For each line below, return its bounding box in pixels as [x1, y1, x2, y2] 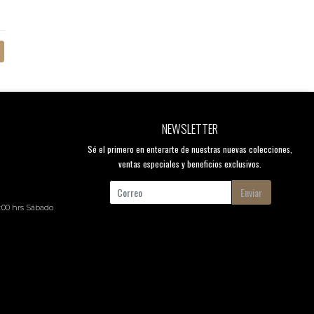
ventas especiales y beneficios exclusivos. [118, 156, 261, 170]
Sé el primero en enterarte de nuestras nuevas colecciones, [88, 142, 292, 156]
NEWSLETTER [162, 118, 218, 137]
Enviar [240, 184, 262, 200]
